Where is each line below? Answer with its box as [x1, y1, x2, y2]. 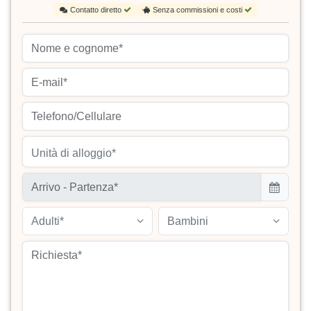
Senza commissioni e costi [152, 6, 244, 15]
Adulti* [31, 215, 64, 228]
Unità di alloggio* [31, 147, 116, 160]
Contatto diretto [69, 6, 124, 15]
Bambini [167, 215, 208, 228]
